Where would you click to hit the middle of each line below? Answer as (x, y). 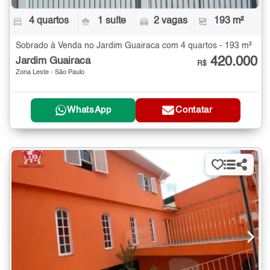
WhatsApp (89, 110)
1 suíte (112, 21)
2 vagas (170, 21)
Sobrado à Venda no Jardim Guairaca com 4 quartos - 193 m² (134, 46)
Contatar (194, 110)
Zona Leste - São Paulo (50, 73)
